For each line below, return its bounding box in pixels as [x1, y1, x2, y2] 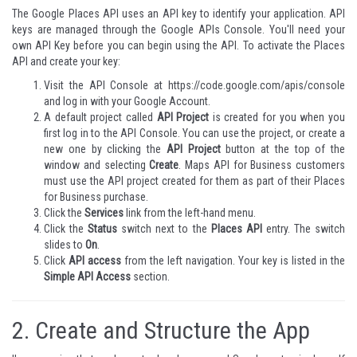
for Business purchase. [44, 190, 148, 204]
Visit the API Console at [44, 79, 168, 92]
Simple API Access [44, 270, 131, 284]
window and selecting [44, 159, 150, 172]
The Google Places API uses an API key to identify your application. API [12, 7, 345, 21]
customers [292, 159, 345, 172]
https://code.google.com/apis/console [168, 79, 345, 92]
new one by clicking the [44, 143, 167, 156]
